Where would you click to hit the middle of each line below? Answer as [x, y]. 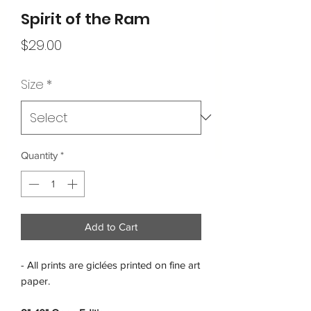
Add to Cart [111, 227]
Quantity [39, 155]
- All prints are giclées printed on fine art [110, 265]
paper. [35, 281]
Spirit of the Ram [85, 19]
